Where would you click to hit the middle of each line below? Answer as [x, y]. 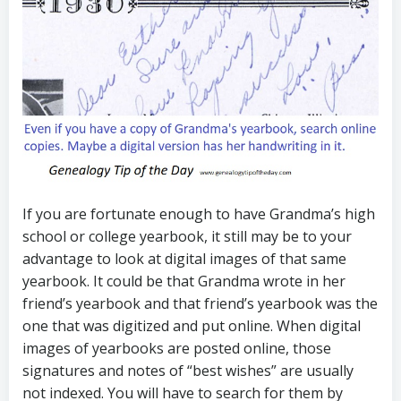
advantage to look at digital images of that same [184, 259]
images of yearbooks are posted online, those [177, 349]
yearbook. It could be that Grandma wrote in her [184, 282]
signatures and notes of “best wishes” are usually [188, 371]
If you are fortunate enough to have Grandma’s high [199, 214]
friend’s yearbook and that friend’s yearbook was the [200, 304]
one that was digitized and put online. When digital [192, 326]
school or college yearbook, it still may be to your [187, 237]
